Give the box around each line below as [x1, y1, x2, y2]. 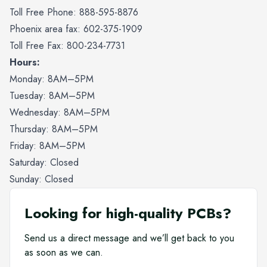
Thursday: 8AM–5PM [10, 122, 98, 136]
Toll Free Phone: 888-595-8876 [10, 5, 138, 20]
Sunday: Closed [10, 172, 73, 187]
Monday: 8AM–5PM [10, 72, 94, 86]
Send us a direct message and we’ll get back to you [24, 231, 234, 246]
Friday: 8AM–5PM [10, 139, 85, 153]
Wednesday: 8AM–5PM [10, 105, 110, 120]
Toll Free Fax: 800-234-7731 [10, 39, 125, 53]
